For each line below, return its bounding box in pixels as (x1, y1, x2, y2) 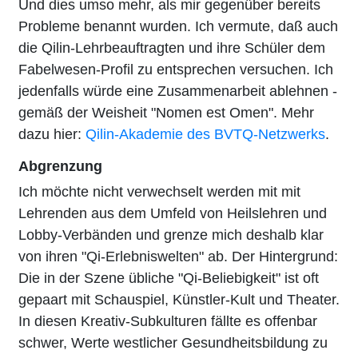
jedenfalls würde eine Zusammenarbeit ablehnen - (18, 82, 337, 99)
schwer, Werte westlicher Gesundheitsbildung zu (18, 334, 328, 351)
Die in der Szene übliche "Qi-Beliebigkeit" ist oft (18, 269, 319, 286)
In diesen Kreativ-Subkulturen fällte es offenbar (18, 312, 317, 329)
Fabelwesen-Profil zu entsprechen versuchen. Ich (18, 61, 333, 78)
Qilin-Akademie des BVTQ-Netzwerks (86, 125, 325, 142)
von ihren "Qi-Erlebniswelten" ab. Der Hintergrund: (18, 248, 338, 265)
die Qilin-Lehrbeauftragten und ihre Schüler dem (18, 39, 325, 56)
